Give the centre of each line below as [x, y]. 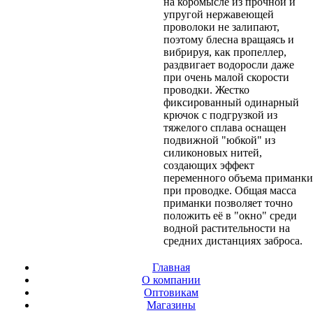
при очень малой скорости [226, 77]
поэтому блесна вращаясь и [229, 39]
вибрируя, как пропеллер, [225, 52]
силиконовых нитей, [213, 152]
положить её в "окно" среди [230, 215]
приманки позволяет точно [228, 203]
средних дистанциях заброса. [233, 240]
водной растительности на [227, 228]
